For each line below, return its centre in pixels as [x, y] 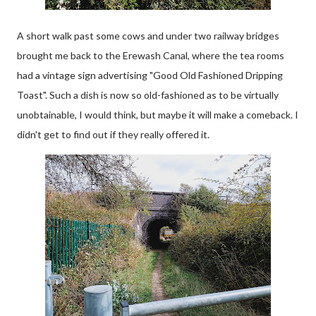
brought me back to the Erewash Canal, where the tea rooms [151, 55]
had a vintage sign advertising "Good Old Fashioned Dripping [150, 75]
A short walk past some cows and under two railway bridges [148, 36]
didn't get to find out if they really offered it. [113, 134]
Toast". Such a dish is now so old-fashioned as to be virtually [148, 95]
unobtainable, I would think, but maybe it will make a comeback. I [158, 115]
